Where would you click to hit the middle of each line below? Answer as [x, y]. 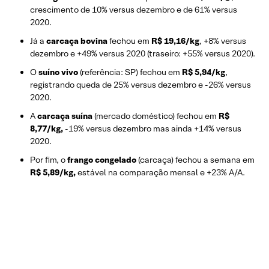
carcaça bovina [78, 41]
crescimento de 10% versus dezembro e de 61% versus [134, 9]
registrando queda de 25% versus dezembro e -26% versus [141, 84]
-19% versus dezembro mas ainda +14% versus [153, 128]
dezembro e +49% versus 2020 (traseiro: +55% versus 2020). [143, 53]
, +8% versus [223, 41]
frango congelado [102, 159]
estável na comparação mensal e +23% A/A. [161, 172]
